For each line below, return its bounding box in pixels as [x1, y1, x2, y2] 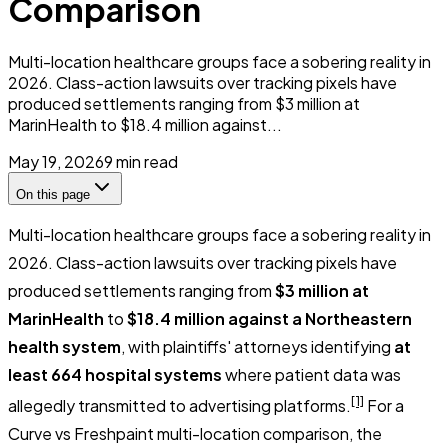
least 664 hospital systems [8, 363, 222, 385]
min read [113, 150, 178, 172]
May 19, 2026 [8, 150, 104, 172]
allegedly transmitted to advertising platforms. [8, 395, 351, 417]
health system [8, 335, 121, 357]
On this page [16, 186, 90, 202]
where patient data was [222, 363, 401, 385]
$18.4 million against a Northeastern [127, 307, 412, 329]
